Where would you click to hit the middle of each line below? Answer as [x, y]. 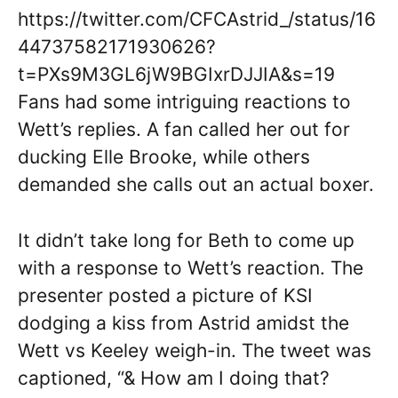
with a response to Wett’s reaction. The [191, 267]
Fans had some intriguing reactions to [184, 102]
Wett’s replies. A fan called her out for [184, 129]
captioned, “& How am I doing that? [174, 378]
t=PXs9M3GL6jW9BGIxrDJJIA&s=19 [176, 74]
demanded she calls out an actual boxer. [196, 184]
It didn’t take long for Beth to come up [186, 240]
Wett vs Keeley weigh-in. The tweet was [195, 350]
